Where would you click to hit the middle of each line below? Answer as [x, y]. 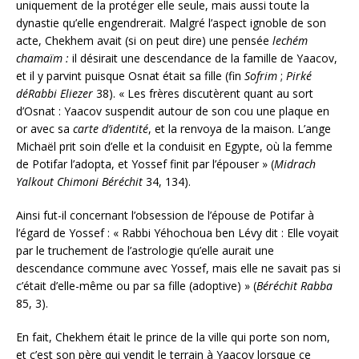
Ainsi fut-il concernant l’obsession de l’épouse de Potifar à [165, 215]
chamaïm [41, 58]
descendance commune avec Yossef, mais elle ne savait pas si [178, 268]
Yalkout [35, 181]
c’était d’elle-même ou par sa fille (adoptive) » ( [136, 285]
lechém [290, 40]
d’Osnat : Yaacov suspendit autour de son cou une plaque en [173, 111]
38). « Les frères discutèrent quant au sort [203, 93]
